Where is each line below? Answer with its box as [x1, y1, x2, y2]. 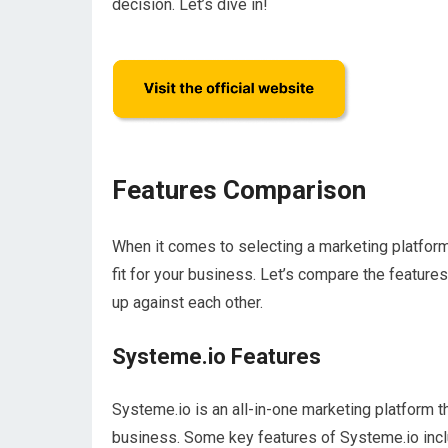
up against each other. [112, 293, 263, 312]
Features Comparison [112, 175, 366, 205]
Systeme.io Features [112, 344, 321, 369]
